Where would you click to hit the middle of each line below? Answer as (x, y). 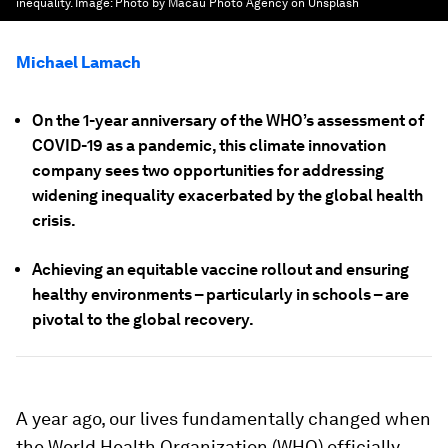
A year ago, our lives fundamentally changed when (223, 418)
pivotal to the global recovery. (143, 319)
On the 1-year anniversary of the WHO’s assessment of (228, 120)
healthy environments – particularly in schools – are (220, 294)
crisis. (54, 220)
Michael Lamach (78, 62)
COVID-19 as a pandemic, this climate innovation (209, 145)
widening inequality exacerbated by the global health (227, 195)
